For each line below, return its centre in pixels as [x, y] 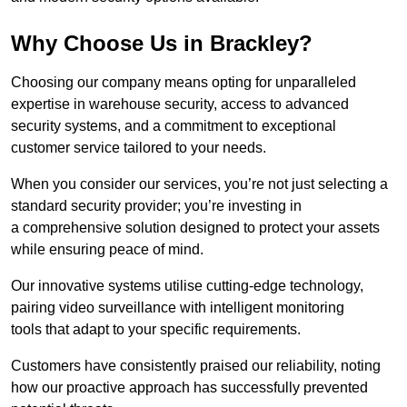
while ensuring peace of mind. [107, 250]
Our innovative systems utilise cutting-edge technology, [187, 286]
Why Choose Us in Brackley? [162, 44]
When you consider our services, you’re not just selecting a [199, 184]
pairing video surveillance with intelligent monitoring [178, 308]
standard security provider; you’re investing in [156, 206]
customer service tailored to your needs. [139, 148]
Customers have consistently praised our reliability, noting [196, 366]
